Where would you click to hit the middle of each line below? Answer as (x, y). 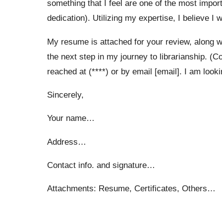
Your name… (71, 118)
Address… (66, 141)
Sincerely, (65, 94)
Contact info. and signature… (101, 165)
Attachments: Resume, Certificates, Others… (131, 189)
